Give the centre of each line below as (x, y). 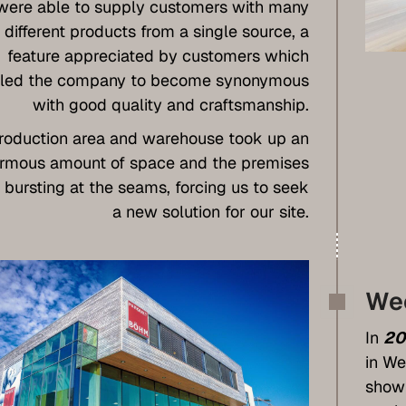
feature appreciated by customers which (158, 55)
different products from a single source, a (156, 31)
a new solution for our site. (210, 211)
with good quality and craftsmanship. (170, 104)
